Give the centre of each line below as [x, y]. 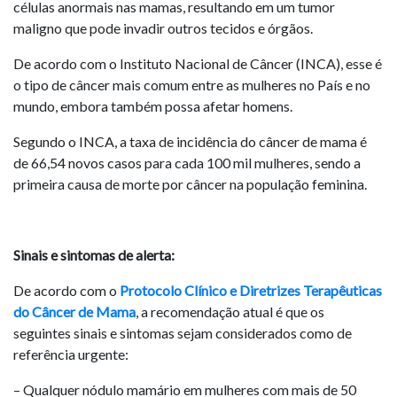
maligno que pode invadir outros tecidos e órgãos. [163, 28]
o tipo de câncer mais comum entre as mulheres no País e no [192, 85]
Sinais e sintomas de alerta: [94, 255]
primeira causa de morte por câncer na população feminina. [190, 184]
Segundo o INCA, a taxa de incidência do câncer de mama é [190, 141]
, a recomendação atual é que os [230, 311]
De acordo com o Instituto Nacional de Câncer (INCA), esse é [198, 63]
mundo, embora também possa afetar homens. [153, 106]
